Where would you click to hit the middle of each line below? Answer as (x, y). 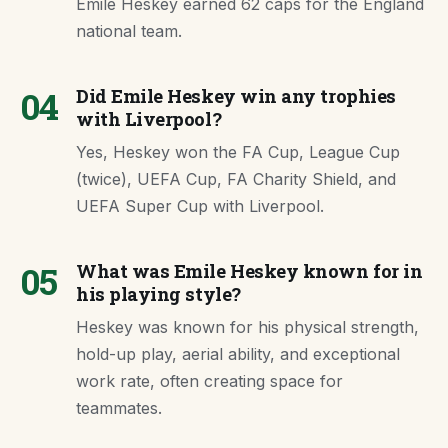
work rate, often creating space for (209, 381)
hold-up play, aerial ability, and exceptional (238, 354)
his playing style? (158, 294)
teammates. (119, 408)
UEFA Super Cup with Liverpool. (200, 206)
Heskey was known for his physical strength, (247, 327)
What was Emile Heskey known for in (249, 271)
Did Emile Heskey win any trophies (236, 96)
